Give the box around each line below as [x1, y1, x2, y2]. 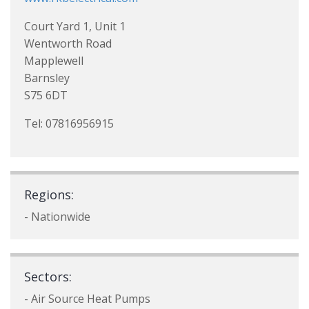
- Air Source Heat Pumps [24, 291, 150, 306]
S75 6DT [24, 88, 68, 103]
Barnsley [24, 70, 70, 86]
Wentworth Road [24, 36, 112, 51]
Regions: [24, 186, 74, 203]
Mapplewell [24, 53, 83, 68]
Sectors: [24, 268, 72, 285]
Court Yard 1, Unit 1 [24, 19, 126, 34]
